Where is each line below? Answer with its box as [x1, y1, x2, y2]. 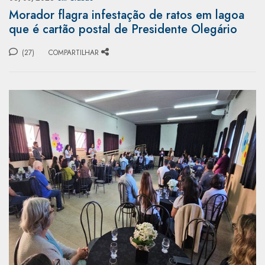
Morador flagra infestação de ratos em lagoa [9, 6, 244, 24]
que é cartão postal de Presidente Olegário [9, 20, 237, 38]
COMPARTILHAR [49, 47, 99, 58]
